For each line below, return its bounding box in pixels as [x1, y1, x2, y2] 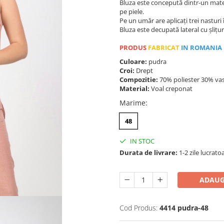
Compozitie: [119, 74, 159, 84]
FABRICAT [146, 42, 179, 52]
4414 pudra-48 [159, 202, 208, 212]
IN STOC [128, 136, 154, 145]
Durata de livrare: [119, 147, 177, 157]
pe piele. [119, 6, 144, 16]
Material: [119, 83, 151, 93]
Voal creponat [151, 83, 194, 93]
